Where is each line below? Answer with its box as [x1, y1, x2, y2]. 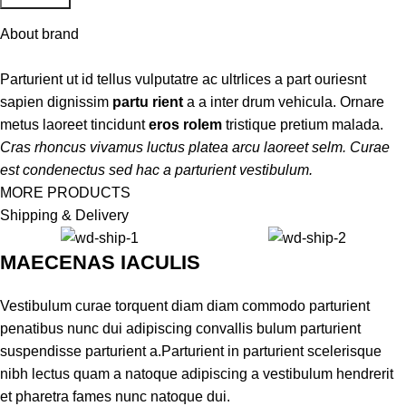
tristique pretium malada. [222, 116, 383, 132]
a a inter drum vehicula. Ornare [183, 93, 384, 110]
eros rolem [149, 116, 222, 132]
